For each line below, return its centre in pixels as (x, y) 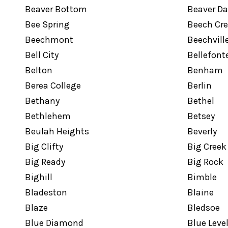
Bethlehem (48, 116)
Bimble (202, 177)
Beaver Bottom (56, 9)
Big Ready (45, 162)
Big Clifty (44, 147)
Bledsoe (203, 208)
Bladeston (46, 192)
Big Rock (205, 162)
